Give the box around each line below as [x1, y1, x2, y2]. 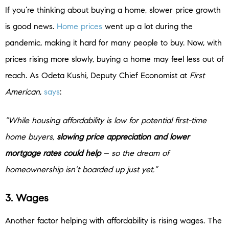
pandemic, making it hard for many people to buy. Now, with [5, 38, 222, 48]
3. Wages [5, 192, 49, 205]
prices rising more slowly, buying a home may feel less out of [5, 54, 224, 64]
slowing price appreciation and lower [57, 132, 190, 142]
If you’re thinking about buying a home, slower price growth [5, 5, 221, 15]
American [5, 87, 40, 97]
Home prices [57, 21, 102, 32]
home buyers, [5, 132, 57, 142]
